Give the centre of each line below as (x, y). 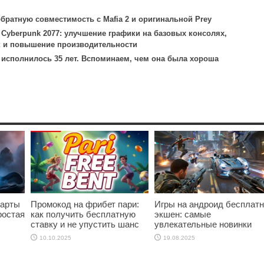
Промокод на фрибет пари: (85, 204)
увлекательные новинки (203, 225)
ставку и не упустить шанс (85, 225)
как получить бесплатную (83, 214)
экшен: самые (183, 214)
